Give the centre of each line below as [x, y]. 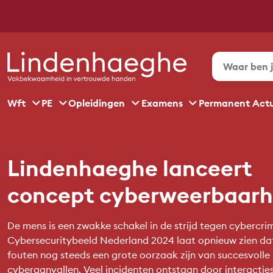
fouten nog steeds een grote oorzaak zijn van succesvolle [139, 255]
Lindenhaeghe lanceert [130, 168]
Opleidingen [98, 103]
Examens [163, 103]
